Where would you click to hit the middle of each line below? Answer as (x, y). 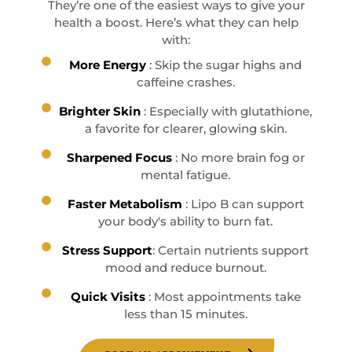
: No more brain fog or (240, 157)
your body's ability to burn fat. (185, 221)
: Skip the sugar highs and (224, 64)
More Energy (108, 64)
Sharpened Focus (121, 157)
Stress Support (107, 250)
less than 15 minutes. (185, 313)
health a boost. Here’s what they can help (176, 22)
